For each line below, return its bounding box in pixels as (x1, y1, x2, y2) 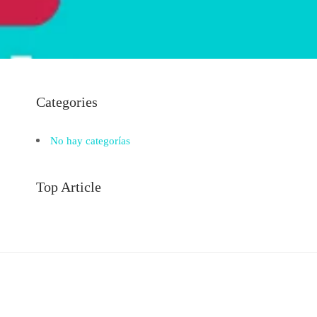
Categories (36, 94, 98, 110)
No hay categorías (50, 135, 130, 146)
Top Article (36, 179, 101, 195)
